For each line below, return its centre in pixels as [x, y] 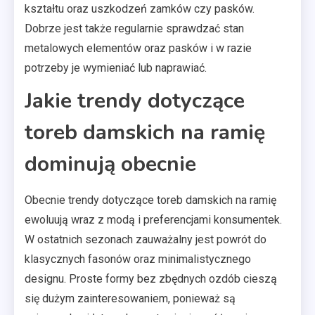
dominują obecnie [110, 164]
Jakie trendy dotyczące [135, 101]
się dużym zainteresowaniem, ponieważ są [130, 298]
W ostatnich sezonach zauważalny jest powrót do [146, 239]
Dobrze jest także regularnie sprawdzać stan [134, 28]
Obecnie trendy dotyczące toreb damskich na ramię [150, 200]
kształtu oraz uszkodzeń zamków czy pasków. [140, 8]
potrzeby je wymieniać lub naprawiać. [116, 67]
